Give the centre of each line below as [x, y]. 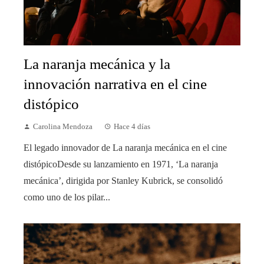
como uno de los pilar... [67, 197]
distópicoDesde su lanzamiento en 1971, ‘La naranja [121, 164]
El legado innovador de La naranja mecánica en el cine [125, 148]
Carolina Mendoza [63, 127]
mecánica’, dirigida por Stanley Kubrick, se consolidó [123, 181]
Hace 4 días [132, 127]
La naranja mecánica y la [97, 64]
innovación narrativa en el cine [115, 84]
